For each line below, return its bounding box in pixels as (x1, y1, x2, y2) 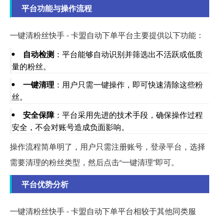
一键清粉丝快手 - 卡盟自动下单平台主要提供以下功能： (10, 29, 204, 41)
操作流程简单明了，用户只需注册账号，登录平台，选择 (10, 140, 205, 152)
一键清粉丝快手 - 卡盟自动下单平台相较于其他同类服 (10, 205, 196, 217)
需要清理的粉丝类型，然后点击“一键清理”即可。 (10, 156, 179, 168)
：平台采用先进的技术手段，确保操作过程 (54, 109, 203, 120)
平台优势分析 (22, 178, 68, 190)
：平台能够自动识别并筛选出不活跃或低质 (54, 48, 203, 60)
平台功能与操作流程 (22, 2, 92, 14)
